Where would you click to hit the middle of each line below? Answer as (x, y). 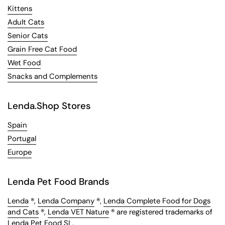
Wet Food (24, 63)
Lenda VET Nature (78, 212)
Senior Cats (28, 36)
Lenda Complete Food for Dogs (157, 201)
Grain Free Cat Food (42, 49)
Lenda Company (66, 201)
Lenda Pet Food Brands (59, 182)
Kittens (20, 9)
